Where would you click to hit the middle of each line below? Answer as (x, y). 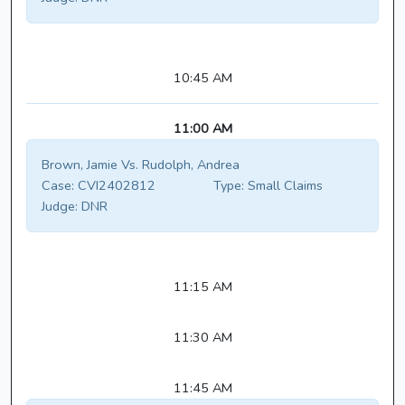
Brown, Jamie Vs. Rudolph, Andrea (141, 165)
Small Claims (283, 186)
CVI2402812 (115, 186)
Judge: (60, 207)
